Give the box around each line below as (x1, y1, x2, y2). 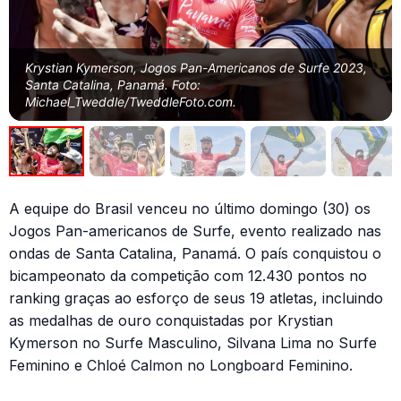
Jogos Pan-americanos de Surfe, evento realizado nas (9, 221, 381, 240)
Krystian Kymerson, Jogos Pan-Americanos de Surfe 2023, (25, 59, 367, 75)
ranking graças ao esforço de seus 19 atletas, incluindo (9, 288, 383, 307)
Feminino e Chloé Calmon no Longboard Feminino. (9, 355, 353, 374)
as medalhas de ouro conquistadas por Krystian (9, 311, 333, 329)
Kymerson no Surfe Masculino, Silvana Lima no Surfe (9, 333, 377, 352)
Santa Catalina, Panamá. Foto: (25, 76, 200, 92)
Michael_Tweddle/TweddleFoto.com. (25, 93, 236, 109)
